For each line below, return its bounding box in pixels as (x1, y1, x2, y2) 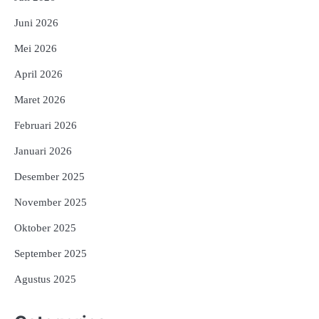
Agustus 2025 (14, 273, 76, 285)
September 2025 (14, 247, 87, 259)
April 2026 (14, 68, 63, 80)
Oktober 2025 (14, 221, 76, 234)
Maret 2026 (14, 93, 66, 105)
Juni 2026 (14, 16, 58, 28)
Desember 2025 (14, 170, 85, 182)
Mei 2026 (14, 42, 57, 54)
